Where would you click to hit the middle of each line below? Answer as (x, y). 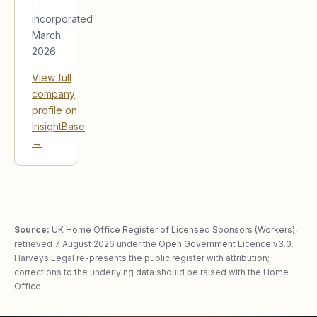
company (53, 93)
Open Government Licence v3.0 (225, 243)
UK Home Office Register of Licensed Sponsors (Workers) (173, 229)
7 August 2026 (85, 243)
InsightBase (58, 126)
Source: (32, 229)
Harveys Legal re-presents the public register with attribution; (142, 258)
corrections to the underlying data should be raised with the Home (151, 272)
